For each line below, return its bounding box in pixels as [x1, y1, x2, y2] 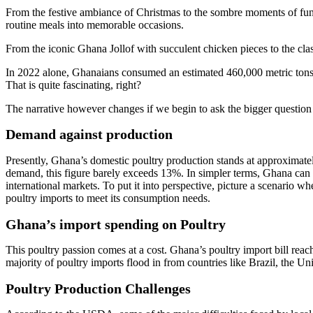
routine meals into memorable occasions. [6, 18, 184, 31]
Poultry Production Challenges [6, 280, 191, 296]
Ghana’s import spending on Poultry [6, 216, 226, 232]
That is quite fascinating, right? [6, 78, 141, 91]
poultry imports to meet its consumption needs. [6, 192, 210, 204]
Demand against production [6, 126, 173, 143]
